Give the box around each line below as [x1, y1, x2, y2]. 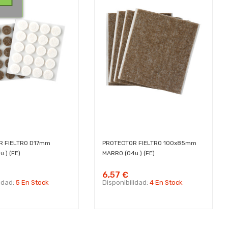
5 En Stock [16, 179, 49, 187]
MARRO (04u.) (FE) [102, 150, 155, 157]
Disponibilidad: [102, 179, 150, 187]
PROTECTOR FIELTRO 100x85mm [102, 139, 197, 147]
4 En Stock [150, 179, 183, 187]
